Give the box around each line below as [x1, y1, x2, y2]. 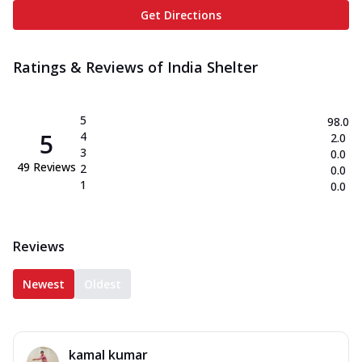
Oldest [84, 276, 121, 292]
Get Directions [141, 6, 221, 23]
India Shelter [167, 57, 258, 77]
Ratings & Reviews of [13, 57, 167, 77]
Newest [23, 276, 65, 292]
